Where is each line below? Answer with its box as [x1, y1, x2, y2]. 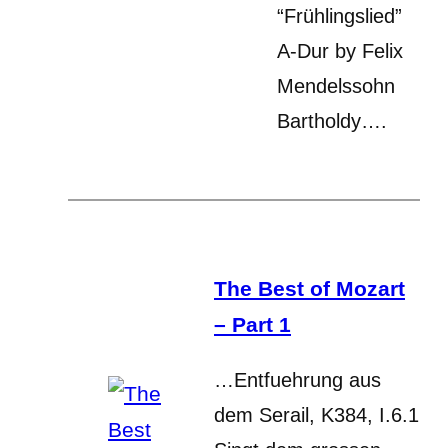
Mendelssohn [277, 74, 395, 97]
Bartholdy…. [277, 109, 387, 132]
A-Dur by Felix [277, 39, 403, 62]
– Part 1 [214, 312, 291, 336]
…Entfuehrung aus [214, 368, 381, 391]
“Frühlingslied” [277, 4, 402, 27]
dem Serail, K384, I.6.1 [214, 403, 419, 426]
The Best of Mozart [214, 276, 405, 300]
